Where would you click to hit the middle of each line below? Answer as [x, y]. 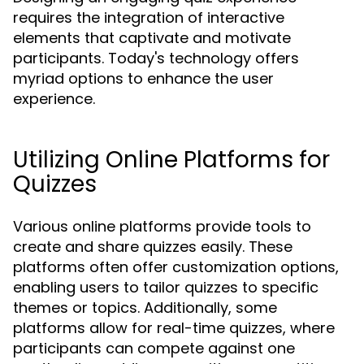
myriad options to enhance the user [143, 78]
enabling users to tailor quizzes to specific [166, 287]
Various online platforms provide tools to [162, 226]
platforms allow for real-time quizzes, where [174, 328]
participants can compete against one [154, 348]
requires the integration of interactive [149, 17]
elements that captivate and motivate [152, 38]
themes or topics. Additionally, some [145, 308]
